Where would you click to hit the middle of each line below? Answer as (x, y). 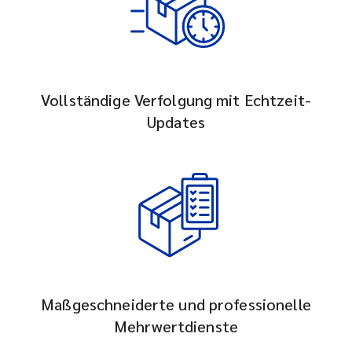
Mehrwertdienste (176, 326)
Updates (176, 122)
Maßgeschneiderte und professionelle (176, 304)
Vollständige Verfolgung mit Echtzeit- (176, 100)
